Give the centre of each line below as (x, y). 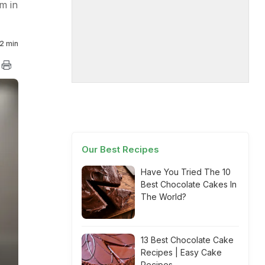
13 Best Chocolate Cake (187, 240)
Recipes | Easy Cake (181, 252)
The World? (164, 197)
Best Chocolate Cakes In (189, 184)
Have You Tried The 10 (186, 172)
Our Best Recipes (120, 149)
